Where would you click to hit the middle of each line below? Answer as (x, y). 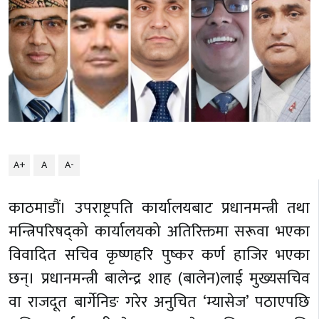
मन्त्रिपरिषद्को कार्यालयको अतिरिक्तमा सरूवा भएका (159, 231)
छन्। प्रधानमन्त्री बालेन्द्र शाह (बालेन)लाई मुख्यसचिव (159, 278)
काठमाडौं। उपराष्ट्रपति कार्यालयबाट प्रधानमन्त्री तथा (159, 208)
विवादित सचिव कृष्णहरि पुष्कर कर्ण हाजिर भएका (159, 255)
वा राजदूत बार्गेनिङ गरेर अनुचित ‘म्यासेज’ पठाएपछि (159, 302)
